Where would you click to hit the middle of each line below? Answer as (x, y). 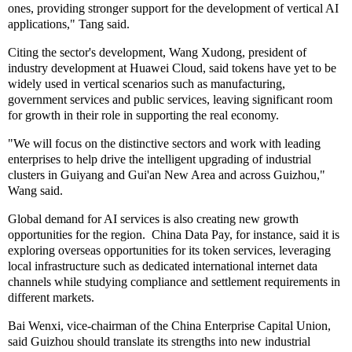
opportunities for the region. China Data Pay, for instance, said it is (174, 234)
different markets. (54, 297)
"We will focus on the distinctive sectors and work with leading (164, 143)
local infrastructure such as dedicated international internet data (163, 266)
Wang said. (38, 190)
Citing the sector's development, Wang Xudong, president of (157, 53)
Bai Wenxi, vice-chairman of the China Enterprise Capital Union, (169, 325)
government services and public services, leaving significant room (170, 100)
